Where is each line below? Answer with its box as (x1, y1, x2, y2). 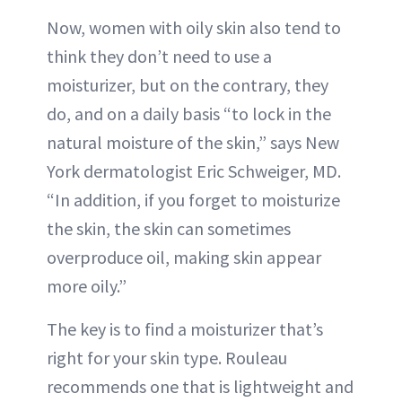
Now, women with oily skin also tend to (47, 16, 341, 39)
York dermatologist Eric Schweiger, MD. (47, 160, 341, 183)
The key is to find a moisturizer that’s (47, 318, 323, 341)
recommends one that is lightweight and (47, 375, 354, 398)
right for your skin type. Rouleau (47, 346, 287, 370)
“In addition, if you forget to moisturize (47, 188, 340, 212)
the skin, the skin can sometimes (47, 217, 291, 240)
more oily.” (47, 275, 127, 298)
